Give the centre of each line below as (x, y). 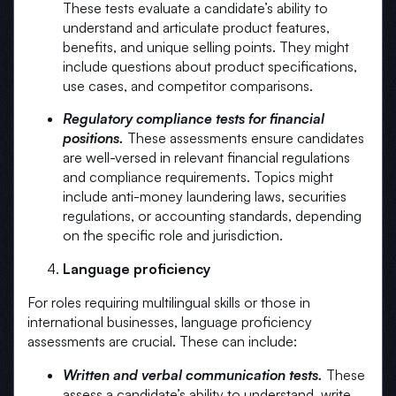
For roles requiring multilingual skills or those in (169, 303)
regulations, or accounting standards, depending (212, 216)
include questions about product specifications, (210, 67)
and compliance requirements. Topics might (198, 177)
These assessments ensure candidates (244, 138)
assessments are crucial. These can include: (162, 342)
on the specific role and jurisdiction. (173, 236)
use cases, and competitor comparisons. (188, 86)
